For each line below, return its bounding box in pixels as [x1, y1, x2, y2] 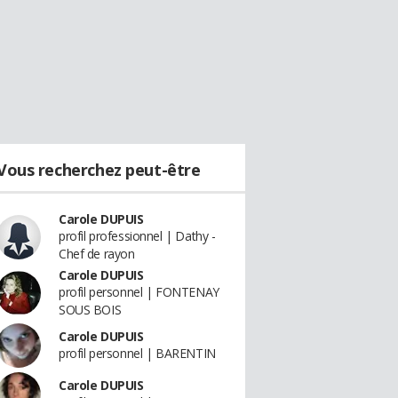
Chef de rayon [59, 245, 135, 262]
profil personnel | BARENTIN [59, 345, 216, 362]
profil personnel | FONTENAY [59, 283, 219, 300]
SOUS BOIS [59, 301, 122, 318]
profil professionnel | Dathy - [59, 227, 216, 244]
